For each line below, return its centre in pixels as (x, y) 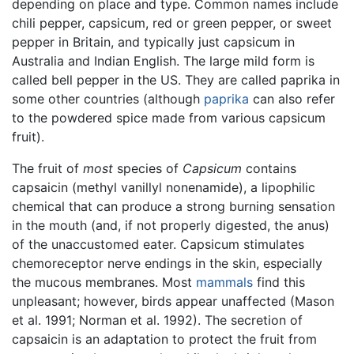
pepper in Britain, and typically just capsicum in (153, 42)
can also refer (292, 99)
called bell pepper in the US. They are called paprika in (176, 80)
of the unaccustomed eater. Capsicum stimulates (158, 245)
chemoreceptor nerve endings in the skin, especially (167, 264)
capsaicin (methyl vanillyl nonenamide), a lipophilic (164, 188)
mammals (224, 282)
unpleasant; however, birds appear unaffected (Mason (173, 301)
